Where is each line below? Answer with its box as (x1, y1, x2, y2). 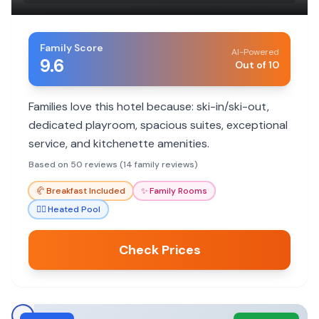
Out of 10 (235, 58, 279, 71)
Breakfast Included (46, 185, 125, 197)
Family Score (40, 41, 103, 54)
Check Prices (118, 241, 201, 258)
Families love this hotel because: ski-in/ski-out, (28, 99, 269, 114)
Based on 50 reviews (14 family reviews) (28, 159, 198, 170)
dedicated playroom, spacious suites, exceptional (28, 117, 288, 132)
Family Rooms (150, 185, 207, 197)
